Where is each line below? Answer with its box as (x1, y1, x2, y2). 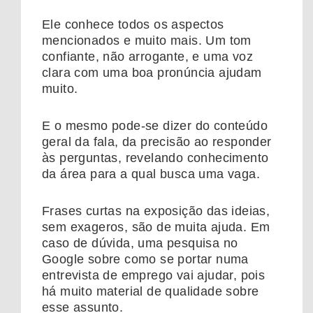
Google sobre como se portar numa (42, 252, 249, 266)
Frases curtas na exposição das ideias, (42, 203, 270, 218)
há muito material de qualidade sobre (42, 284, 259, 298)
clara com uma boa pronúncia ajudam (42, 65, 262, 80)
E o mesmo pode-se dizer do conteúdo (42, 118, 268, 133)
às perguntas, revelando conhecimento (42, 150, 269, 165)
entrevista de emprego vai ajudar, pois (42, 268, 265, 282)
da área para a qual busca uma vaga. (42, 166, 260, 181)
